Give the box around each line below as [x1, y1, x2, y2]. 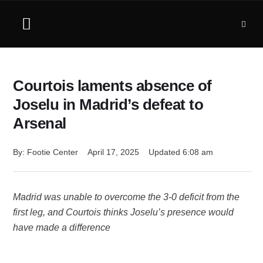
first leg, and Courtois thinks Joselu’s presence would [13, 207, 234, 217]
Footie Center [27, 147, 78, 157]
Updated [149, 147, 183, 157]
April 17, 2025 [87, 147, 139, 157]
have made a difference [13, 222, 110, 232]
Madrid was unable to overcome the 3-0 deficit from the [13, 192, 240, 202]
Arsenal [13, 114, 66, 132]
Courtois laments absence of [13, 77, 212, 95]
